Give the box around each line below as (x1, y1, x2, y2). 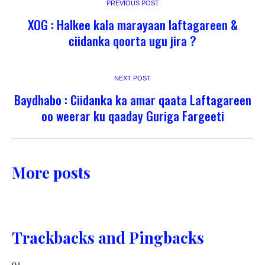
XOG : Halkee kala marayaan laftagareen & (27, 15, 238, 34)
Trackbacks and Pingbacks (12, 227, 204, 248)
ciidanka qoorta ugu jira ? (69, 31, 196, 50)
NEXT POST (114, 75, 151, 82)
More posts (12, 162, 91, 183)
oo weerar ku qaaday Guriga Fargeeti (41, 106, 224, 125)
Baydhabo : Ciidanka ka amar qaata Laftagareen (14, 91, 251, 109)
